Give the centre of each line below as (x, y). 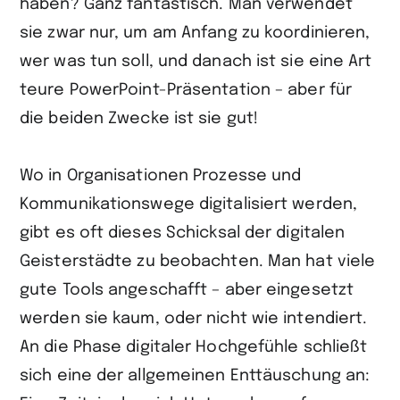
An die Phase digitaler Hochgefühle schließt (194, 347)
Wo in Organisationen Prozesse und (161, 175)
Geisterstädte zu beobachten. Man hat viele (198, 261)
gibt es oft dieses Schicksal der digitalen (183, 233)
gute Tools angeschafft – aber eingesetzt (187, 290)
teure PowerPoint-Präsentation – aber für (186, 90)
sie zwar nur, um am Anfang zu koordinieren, (195, 33)
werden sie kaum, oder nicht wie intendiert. (194, 318)
